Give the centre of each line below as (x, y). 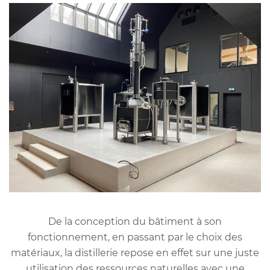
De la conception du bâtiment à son (135, 221)
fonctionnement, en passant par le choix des (135, 237)
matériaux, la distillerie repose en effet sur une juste (135, 253)
